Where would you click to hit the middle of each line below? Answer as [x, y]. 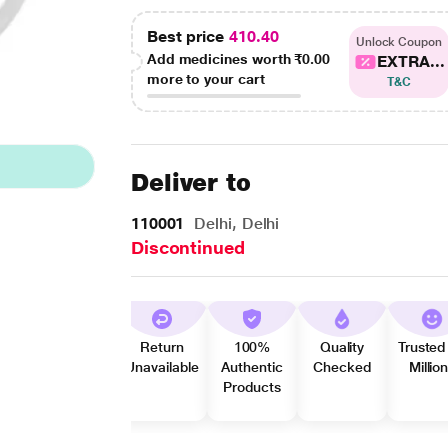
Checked [342, 367]
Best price [187, 36]
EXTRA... [411, 61]
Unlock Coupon [398, 41]
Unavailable [162, 367]
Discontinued [187, 247]
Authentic [252, 367]
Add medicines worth [220, 59]
